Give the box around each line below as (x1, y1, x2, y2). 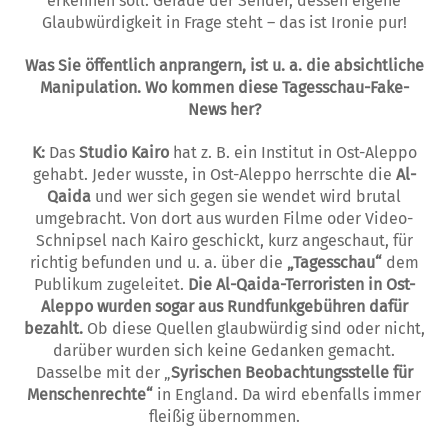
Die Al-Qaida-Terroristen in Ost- (187, 274, 415, 294)
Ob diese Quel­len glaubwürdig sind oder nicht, (82, 318, 425, 338)
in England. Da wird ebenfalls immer (153, 384, 421, 404)
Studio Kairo (78, 142, 169, 162)
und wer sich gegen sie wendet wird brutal (91, 186, 401, 206)
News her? (187, 100, 261, 120)
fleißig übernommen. (148, 406, 300, 426)
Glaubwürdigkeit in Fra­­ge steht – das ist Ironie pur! (41, 13, 407, 33)
